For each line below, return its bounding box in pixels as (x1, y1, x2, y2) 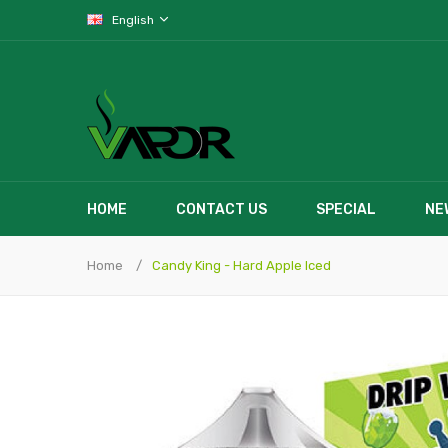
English (112, 13, 157, 27)
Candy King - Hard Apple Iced (152, 258, 331, 273)
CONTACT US (176, 201, 267, 218)
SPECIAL (316, 201, 376, 218)
